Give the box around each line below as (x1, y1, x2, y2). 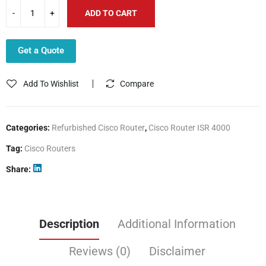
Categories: (6, 122, 52, 132)
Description (39, 216, 99, 231)
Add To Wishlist (23, 78, 79, 88)
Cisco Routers (24, 143, 75, 153)
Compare (120, 78, 154, 88)
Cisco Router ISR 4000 (148, 122, 230, 132)
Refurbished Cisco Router (52, 122, 145, 132)
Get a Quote (18, 45, 64, 56)
